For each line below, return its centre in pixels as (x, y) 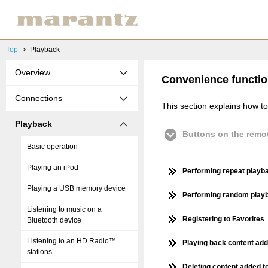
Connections (39, 98)
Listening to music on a (64, 209)
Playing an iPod (53, 167)
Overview (33, 72)
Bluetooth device (54, 220)
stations (39, 252)
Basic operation (52, 147)
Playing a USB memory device (76, 188)
